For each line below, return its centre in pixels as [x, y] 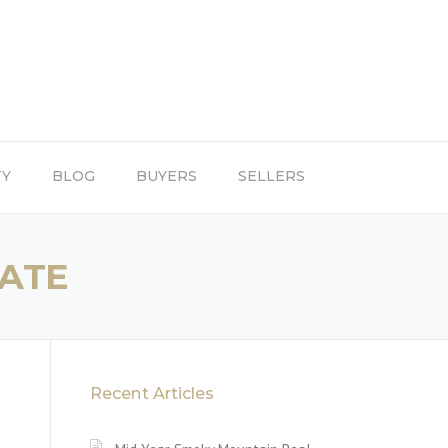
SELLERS [271, 176]
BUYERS [166, 176]
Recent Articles [152, 393]
